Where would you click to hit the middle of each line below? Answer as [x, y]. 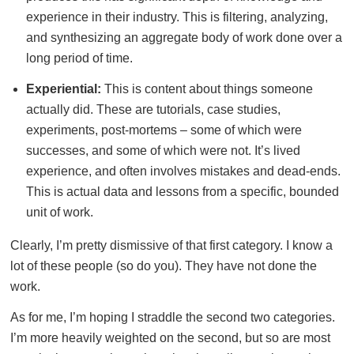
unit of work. [59, 213]
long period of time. [79, 58]
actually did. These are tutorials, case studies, [153, 110]
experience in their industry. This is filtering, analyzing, [177, 17]
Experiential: [63, 89]
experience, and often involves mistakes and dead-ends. [183, 171]
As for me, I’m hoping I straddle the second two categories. [173, 317]
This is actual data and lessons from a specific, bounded [182, 192]
